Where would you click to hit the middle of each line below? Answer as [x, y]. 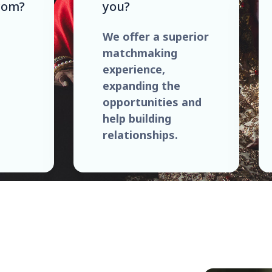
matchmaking [140, 53]
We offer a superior [156, 36]
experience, [134, 69]
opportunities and [152, 102]
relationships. [140, 134]
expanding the [141, 85]
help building [137, 118]
